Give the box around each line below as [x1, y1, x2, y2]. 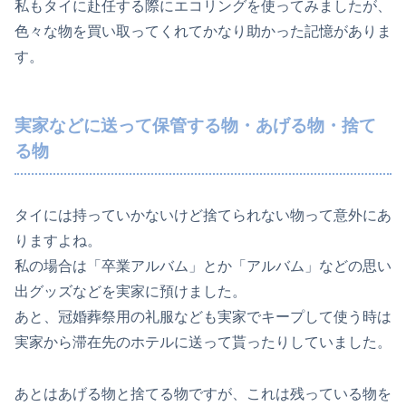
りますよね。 [14, 232, 101, 248]
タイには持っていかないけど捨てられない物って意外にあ [14, 207, 391, 223]
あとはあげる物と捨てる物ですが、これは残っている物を [14, 385, 391, 401]
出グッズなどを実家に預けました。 [14, 283, 246, 299]
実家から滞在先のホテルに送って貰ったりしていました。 [14, 333, 391, 350]
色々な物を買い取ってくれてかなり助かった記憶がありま [14, 24, 391, 40]
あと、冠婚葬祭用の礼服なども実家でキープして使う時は [14, 308, 391, 324]
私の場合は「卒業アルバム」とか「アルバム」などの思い [14, 257, 391, 274]
